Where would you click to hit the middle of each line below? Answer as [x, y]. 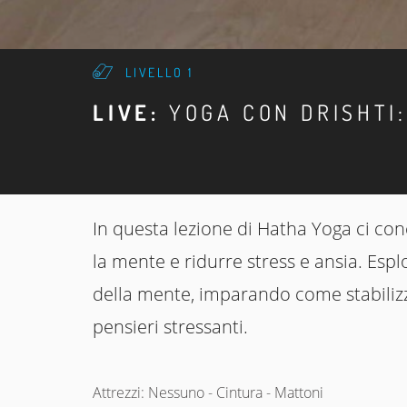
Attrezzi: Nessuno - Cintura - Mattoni [208, 392]
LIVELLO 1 [160, 72]
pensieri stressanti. [170, 327]
